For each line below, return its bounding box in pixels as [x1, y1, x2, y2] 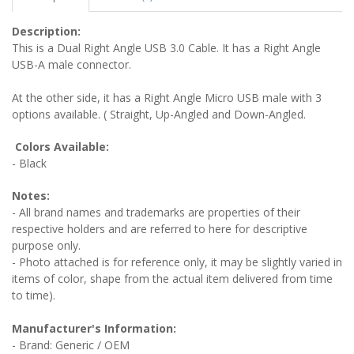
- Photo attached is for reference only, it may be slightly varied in [12, 254, 342, 269]
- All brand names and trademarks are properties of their [12, 204, 300, 220]
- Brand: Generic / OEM [12, 337, 130, 352]
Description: [12, 23, 81, 39]
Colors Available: [15, 138, 109, 154]
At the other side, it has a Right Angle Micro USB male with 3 [12, 89, 322, 105]
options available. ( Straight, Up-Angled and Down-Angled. [12, 106, 306, 122]
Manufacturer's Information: [12, 320, 176, 336]
